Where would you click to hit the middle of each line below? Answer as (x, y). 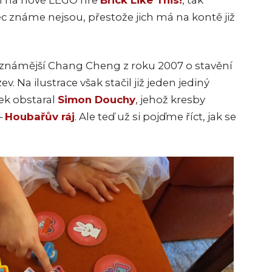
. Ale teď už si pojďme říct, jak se (155, 117)
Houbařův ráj (40, 117)
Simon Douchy (97, 100)
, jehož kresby (170, 100)
